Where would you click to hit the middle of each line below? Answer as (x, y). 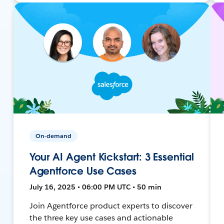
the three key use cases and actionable (101, 217)
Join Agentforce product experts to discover (111, 205)
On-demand (53, 135)
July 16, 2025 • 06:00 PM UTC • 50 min (95, 187)
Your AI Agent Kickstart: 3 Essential (111, 157)
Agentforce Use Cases (83, 171)
